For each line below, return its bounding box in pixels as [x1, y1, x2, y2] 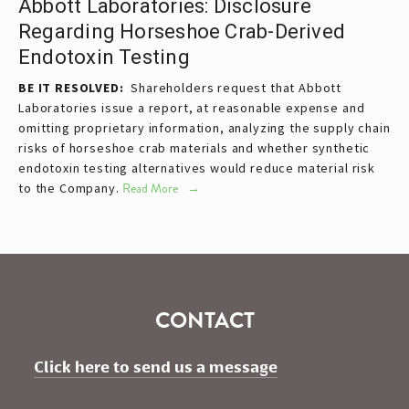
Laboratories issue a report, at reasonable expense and [18, 100, 365, 116]
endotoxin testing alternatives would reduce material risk [18, 160, 375, 176]
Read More [122, 180, 179, 197]
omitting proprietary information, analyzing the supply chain [18, 120, 391, 136]
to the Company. [18, 180, 120, 196]
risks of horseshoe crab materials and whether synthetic [18, 140, 371, 156]
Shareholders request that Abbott [123, 79, 342, 96]
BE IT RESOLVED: [18, 79, 124, 96]
